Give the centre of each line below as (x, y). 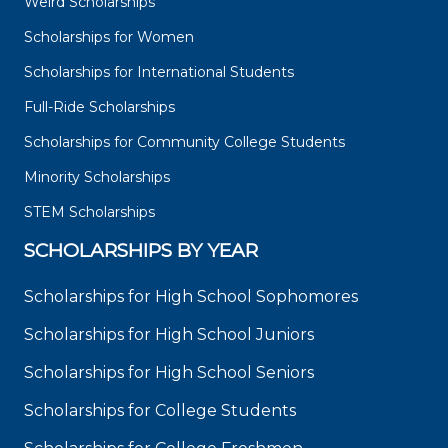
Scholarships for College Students (160, 411)
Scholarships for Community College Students (184, 142)
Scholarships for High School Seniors (169, 373)
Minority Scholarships (97, 177)
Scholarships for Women (109, 37)
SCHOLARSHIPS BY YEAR (141, 251)
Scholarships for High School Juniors (169, 335)
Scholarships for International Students (159, 72)
